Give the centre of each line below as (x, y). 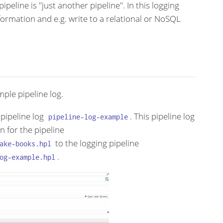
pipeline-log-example (88, 116)
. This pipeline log (162, 116)
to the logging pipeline (96, 143)
